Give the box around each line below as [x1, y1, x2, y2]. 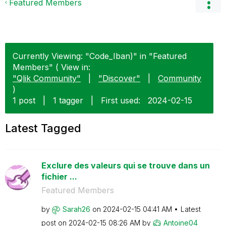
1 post [13, 95, 35, 105]
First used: [101, 95, 140, 105]
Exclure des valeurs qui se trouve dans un [41, 160, 210, 171]
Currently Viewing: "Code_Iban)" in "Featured [13, 51, 187, 61]
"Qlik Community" [13, 73, 81, 83]
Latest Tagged [5, 122, 81, 135]
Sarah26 [62, 205, 90, 213]
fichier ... [41, 172, 77, 182]
